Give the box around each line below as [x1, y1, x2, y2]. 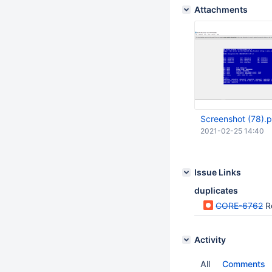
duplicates [194, 185, 238, 195]
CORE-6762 [216, 200, 263, 211]
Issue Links [194, 167, 241, 177]
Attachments [194, 4, 248, 15]
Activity [194, 234, 226, 245]
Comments [222, 259, 265, 269]
